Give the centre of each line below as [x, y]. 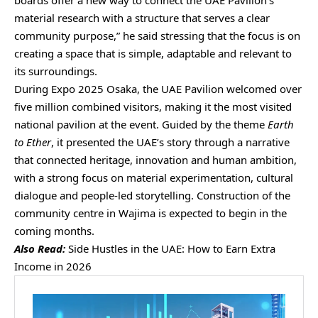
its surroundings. [56, 71]
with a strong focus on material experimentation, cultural [154, 178]
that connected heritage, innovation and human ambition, [155, 160]
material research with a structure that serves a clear [142, 18]
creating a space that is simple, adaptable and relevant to [153, 54]
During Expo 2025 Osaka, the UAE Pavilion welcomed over [158, 89]
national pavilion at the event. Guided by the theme [141, 125]
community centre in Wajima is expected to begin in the [150, 213]
